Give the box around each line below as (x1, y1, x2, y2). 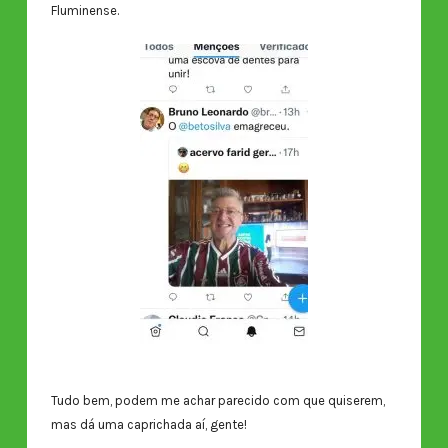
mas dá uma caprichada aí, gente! (50, 416, 247, 432)
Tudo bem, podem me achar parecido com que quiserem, (50, 392, 385, 408)
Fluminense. (50, 3, 119, 19)
